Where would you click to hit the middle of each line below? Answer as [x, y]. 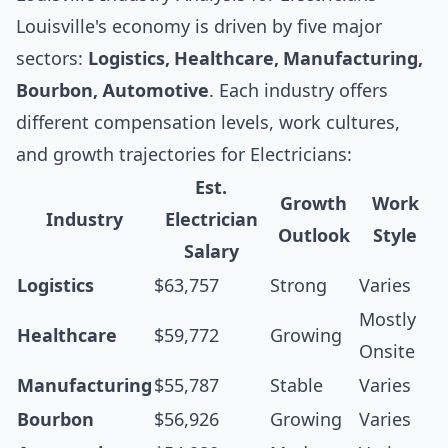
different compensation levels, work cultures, [208, 122]
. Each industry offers [298, 90]
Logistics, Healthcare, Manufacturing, [255, 58]
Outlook [313, 235]
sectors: [52, 58]
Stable [296, 385]
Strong [298, 285]
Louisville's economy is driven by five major [199, 26]
